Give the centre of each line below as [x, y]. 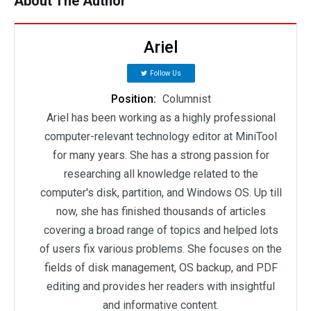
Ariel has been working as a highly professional [161, 117]
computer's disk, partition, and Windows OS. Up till [161, 192]
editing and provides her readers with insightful [161, 286]
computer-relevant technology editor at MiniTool [161, 136]
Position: [135, 99]
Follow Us [165, 73]
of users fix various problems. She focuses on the [161, 249]
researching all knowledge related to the [161, 174]
